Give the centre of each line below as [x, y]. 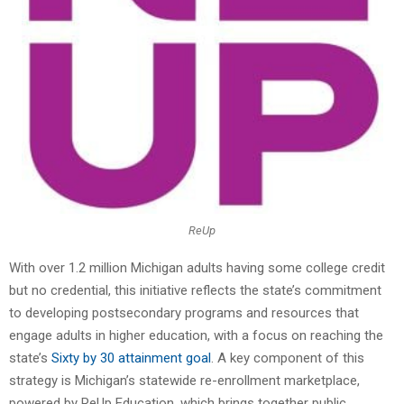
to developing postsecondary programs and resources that [184, 312]
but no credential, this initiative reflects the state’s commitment [195, 290]
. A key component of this [288, 358]
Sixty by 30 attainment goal [131, 358]
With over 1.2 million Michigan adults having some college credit [197, 267]
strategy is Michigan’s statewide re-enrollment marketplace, [184, 380]
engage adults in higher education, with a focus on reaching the [196, 335]
